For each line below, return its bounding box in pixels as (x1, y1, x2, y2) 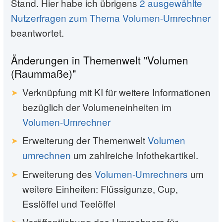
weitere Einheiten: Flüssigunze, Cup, (22, 181, 178, 195)
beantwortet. (11, 26, 64, 40)
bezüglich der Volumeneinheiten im (22, 100, 171, 113)
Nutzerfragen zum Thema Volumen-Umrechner (11, 11, 211, 25)
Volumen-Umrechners (94, 166, 188, 180)
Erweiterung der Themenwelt (22, 133, 148, 147)
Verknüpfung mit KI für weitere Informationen (22, 85, 211, 99)
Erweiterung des (22, 166, 95, 180)
